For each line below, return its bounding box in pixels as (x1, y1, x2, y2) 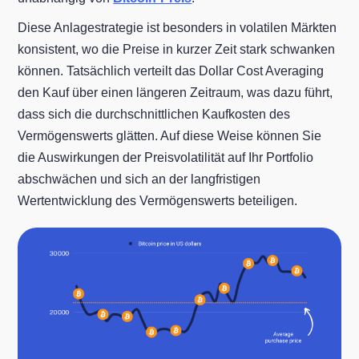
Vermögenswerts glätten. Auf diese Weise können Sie (18, 128, 322, 143)
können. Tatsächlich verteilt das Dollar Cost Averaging (18, 63, 325, 78)
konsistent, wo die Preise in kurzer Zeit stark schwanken (18, 42, 336, 56)
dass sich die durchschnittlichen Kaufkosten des (18, 107, 291, 121)
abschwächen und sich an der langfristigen (18, 171, 261, 186)
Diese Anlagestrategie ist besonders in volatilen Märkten (18, 20, 337, 34)
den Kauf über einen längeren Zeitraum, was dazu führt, (18, 85, 333, 99)
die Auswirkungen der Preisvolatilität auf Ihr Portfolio (18, 150, 314, 164)
